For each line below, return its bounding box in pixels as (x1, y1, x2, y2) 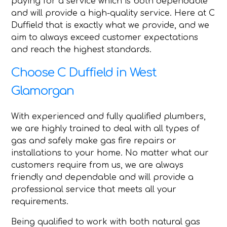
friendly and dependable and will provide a (11, 173, 194, 182)
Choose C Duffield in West (11, 66, 157, 80)
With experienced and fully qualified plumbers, (11, 112, 206, 122)
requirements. (11, 197, 69, 207)
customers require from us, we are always (11, 161, 184, 170)
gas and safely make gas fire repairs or (11, 136, 177, 146)
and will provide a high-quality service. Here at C (11, 9, 215, 18)
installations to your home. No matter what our (11, 148, 209, 158)
